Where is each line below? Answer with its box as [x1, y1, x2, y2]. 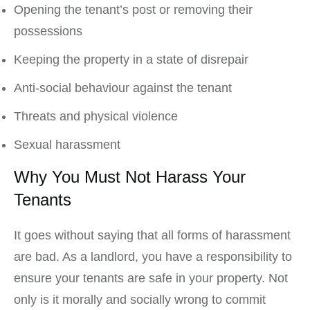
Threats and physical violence [14, 109, 178, 124]
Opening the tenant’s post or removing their [14, 3, 253, 17]
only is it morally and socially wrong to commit [14, 293, 266, 307]
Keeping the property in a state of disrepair [14, 53, 248, 67]
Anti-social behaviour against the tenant [14, 81, 232, 95]
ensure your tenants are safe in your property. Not [14, 271, 288, 286]
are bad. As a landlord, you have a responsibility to [14, 250, 292, 264]
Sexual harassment [14, 138, 120, 152]
